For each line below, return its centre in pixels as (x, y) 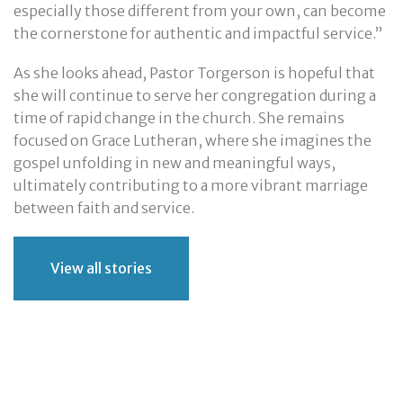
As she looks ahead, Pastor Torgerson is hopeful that (194, 72)
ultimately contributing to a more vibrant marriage (191, 185)
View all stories (101, 269)
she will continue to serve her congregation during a (195, 95)
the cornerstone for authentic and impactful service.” (198, 33)
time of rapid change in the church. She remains (179, 117)
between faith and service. (104, 207)
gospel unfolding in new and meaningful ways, (175, 162)
